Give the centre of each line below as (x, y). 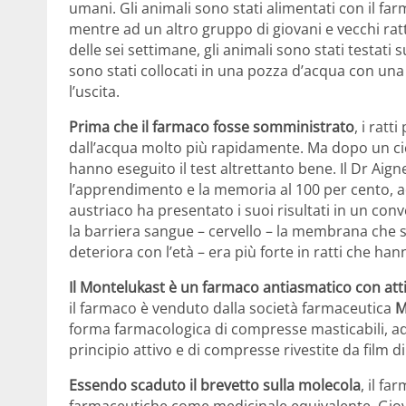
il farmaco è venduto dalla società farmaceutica (232, 309)
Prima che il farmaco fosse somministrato (212, 127)
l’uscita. (94, 92)
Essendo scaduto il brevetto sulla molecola (215, 386)
